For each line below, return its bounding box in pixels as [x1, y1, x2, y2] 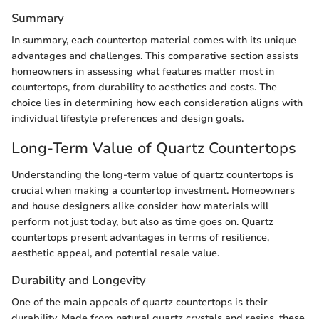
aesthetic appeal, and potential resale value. [11, 246, 219, 261]
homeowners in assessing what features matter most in [11, 64, 274, 78]
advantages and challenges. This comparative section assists [11, 48, 298, 63]
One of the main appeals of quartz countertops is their [11, 296, 268, 310]
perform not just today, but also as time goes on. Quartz [11, 215, 273, 229]
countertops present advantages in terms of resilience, [11, 231, 269, 245]
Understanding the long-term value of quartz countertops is [11, 168, 293, 182]
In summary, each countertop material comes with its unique [11, 33, 296, 47]
